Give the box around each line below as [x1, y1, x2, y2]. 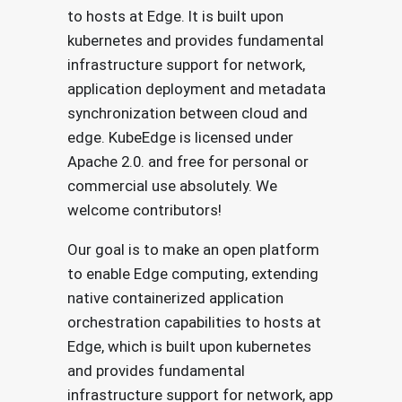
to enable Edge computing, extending [66, 265, 319, 283]
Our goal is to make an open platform [66, 240, 319, 258]
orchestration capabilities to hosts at [66, 313, 321, 331]
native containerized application [66, 289, 284, 307]
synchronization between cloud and [66, 103, 308, 122]
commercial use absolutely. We [66, 176, 277, 195]
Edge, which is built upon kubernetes [66, 337, 311, 355]
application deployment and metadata [66, 79, 326, 98]
